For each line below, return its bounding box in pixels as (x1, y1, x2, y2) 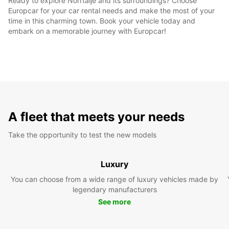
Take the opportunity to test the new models (8, 130, 156, 139)
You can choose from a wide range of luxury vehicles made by (11, 174, 218, 184)
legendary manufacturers (72, 185, 157, 194)
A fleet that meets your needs (8, 109, 185, 124)
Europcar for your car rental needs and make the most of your (8, 6, 215, 15)
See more (98, 197, 131, 206)
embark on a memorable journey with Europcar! (8, 26, 166, 35)
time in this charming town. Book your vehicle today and (8, 16, 195, 25)
